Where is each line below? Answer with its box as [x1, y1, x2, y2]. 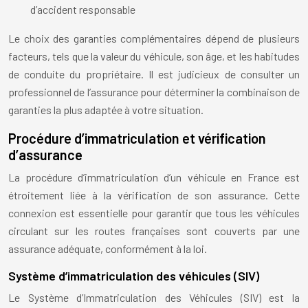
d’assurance [8, 146, 82, 164]
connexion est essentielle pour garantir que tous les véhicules [8, 206, 300, 220]
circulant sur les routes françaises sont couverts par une [8, 224, 300, 238]
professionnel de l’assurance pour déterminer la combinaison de [8, 85, 300, 99]
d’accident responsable [30, 3, 135, 16]
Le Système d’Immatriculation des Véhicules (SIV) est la [8, 291, 300, 305]
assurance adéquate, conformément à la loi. [8, 242, 207, 256]
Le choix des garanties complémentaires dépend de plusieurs [8, 32, 300, 45]
